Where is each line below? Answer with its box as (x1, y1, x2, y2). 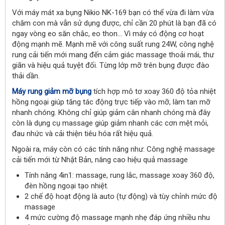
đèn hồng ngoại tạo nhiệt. (25, 181, 108, 191)
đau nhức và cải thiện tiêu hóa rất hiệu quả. (12, 129, 153, 139)
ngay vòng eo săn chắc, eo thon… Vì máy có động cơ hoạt (12, 29, 204, 39)
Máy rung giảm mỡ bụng (12, 87, 91, 96)
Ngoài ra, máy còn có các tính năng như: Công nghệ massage (12, 145, 215, 154)
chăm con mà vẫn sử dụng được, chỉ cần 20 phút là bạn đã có (12, 19, 216, 28)
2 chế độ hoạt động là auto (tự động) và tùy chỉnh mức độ (25, 192, 217, 201)
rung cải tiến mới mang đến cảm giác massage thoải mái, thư (12, 50, 214, 60)
